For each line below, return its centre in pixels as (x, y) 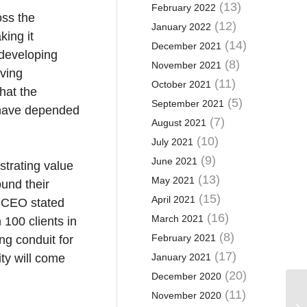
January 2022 (181, 27)
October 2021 (181, 84)
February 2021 (183, 238)
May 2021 (173, 180)
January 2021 (181, 257)
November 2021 (186, 65)
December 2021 (186, 46)
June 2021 (174, 161)
